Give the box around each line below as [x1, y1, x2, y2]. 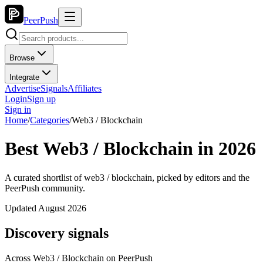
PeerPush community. [5, 183, 85, 193]
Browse [9, 53, 35, 62]
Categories [30, 115, 69, 125]
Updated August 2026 [5, 203, 86, 213]
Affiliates [68, 83, 102, 93]
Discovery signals [5, 225, 109, 241]
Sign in [5, 104, 31, 114]
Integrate [9, 73, 39, 82]
